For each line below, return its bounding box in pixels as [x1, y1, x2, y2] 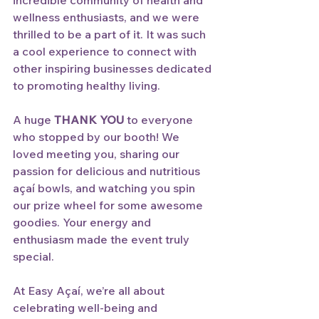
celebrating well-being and [13, 300, 160, 315]
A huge [13, 113, 54, 127]
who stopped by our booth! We [13, 130, 182, 144]
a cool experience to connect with [13, 44, 199, 58]
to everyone [124, 113, 196, 127]
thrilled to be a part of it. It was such [13, 27, 209, 41]
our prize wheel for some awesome [13, 198, 206, 212]
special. [13, 249, 54, 263]
